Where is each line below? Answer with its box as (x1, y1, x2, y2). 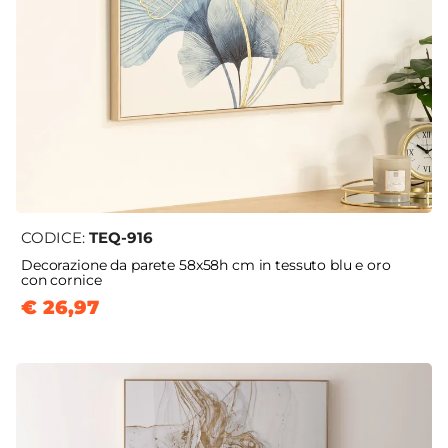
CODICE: (21, 228, 89, 248)
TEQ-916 (89, 228, 153, 248)
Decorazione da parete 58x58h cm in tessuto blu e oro (21, 256, 391, 275)
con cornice (21, 271, 102, 290)
